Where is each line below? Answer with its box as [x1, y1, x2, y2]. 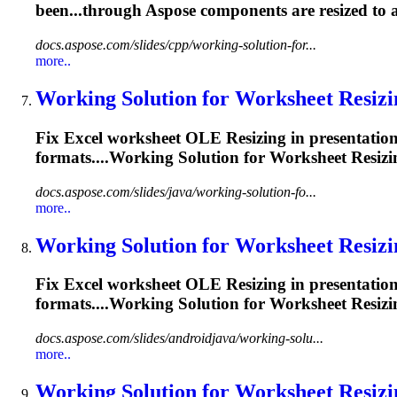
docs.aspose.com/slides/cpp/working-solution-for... [35, 37, 316, 53]
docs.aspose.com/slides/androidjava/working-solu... [35, 331, 323, 346]
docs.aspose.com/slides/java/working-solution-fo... [35, 183, 316, 199]
